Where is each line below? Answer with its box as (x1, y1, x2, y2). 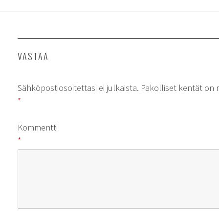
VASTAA (18, 50, 49, 63)
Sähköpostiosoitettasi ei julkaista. (18, 82, 139, 93)
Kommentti (18, 121, 58, 133)
